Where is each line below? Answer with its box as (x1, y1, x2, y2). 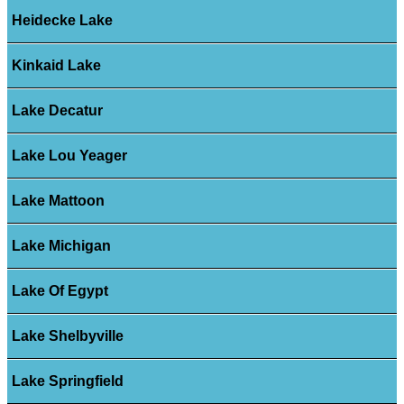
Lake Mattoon (11, 192, 105, 208)
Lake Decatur (11, 102, 103, 118)
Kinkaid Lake (11, 57, 101, 73)
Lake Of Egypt (11, 282, 108, 298)
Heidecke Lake (11, 12, 113, 28)
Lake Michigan (11, 237, 111, 253)
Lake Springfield (11, 372, 124, 389)
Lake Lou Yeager (11, 147, 127, 163)
